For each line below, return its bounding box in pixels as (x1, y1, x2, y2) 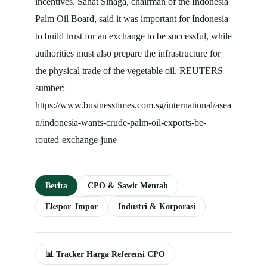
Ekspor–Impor (45, 201, 98, 211)
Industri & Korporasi (118, 201, 195, 211)
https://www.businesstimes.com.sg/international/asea (35, 100, 231, 111)
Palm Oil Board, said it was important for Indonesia (35, 13, 228, 24)
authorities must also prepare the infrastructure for (35, 48, 221, 59)
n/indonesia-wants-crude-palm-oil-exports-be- (35, 117, 206, 128)
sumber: (35, 82, 65, 94)
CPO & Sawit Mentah (88, 181, 168, 190)
